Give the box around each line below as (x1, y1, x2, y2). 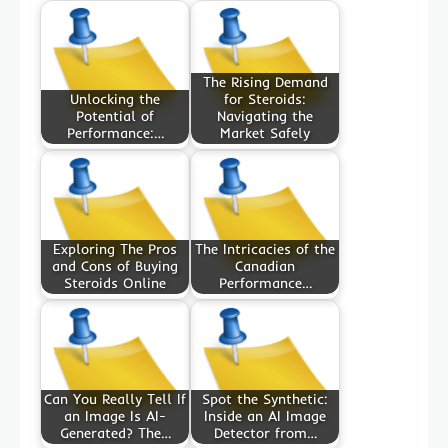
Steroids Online (64, 274, 166, 293)
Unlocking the (70, 90, 160, 109)
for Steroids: (224, 90, 306, 109)
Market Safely (220, 124, 310, 143)
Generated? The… (59, 424, 171, 443)
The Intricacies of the (195, 240, 335, 259)
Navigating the (217, 107, 313, 126)
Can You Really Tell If (44, 390, 186, 409)
